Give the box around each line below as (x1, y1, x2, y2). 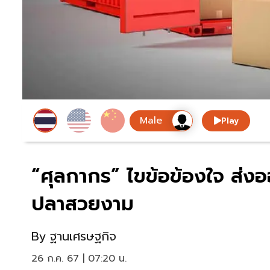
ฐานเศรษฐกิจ (50, 227, 116, 246)
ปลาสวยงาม (31, 189, 134, 219)
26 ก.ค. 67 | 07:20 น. (31, 251, 127, 266)
